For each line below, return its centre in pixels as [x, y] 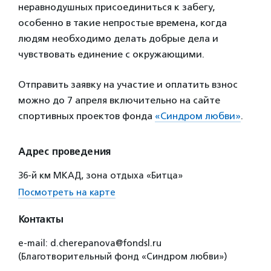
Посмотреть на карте [67, 192]
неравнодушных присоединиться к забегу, [116, 7]
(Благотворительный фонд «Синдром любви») [122, 256]
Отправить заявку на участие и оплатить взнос [128, 84]
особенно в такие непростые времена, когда [122, 23]
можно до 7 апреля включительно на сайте [119, 100]
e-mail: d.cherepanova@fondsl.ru [90, 243]
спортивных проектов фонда [87, 116]
